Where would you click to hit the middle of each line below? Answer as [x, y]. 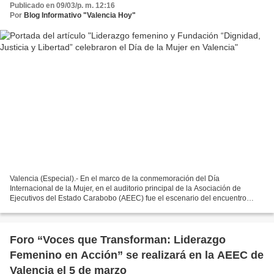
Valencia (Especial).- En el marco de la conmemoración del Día [115, 179]
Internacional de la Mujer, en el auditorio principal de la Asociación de [125, 189]
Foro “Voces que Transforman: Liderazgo [118, 240]
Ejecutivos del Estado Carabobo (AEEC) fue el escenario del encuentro [128, 198]
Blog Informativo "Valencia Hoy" [80, 15]
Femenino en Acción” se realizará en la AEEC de [137, 255]
